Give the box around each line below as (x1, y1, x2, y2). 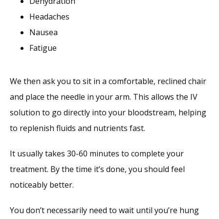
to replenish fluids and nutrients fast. (10, 122, 147, 133)
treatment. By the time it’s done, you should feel (10, 163, 185, 175)
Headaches (29, 11, 69, 22)
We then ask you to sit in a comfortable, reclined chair (10, 75, 206, 87)
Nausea (29, 26, 58, 38)
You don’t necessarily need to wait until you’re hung (10, 204, 199, 216)
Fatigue (29, 42, 57, 53)
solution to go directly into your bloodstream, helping (10, 107, 206, 118)
